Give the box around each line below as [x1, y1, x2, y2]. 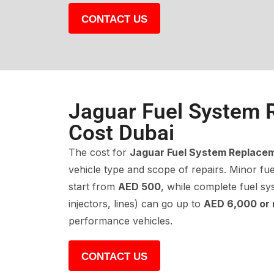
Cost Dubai [68, 120, 174, 146]
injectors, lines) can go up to [68, 197, 204, 210]
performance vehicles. [68, 214, 172, 227]
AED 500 [118, 180, 161, 193]
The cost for [68, 146, 130, 158]
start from [68, 180, 118, 193]
